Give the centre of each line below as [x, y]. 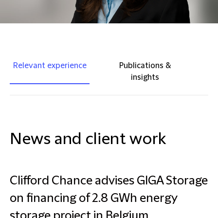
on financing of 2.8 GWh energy [93, 199]
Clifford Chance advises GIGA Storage [109, 181]
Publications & [145, 66]
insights [145, 77]
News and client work [88, 139]
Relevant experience [50, 66]
